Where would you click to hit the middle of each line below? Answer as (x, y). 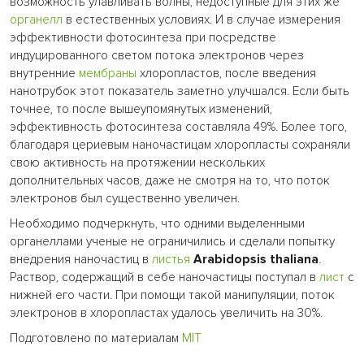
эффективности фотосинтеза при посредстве (143, 37)
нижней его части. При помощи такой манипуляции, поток (172, 295)
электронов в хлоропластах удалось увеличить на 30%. (166, 313)
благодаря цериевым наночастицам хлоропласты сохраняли (180, 145)
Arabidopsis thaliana (256, 259)
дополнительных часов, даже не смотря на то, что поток (170, 180)
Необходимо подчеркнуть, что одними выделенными (157, 223)
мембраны (108, 73)
